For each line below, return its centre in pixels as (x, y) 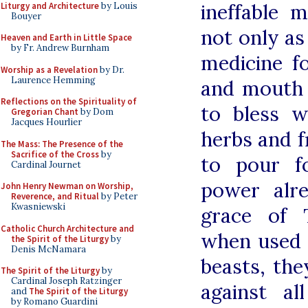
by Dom (96, 112)
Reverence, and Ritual (55, 196)
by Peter (118, 196)
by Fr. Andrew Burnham (60, 48)
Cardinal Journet (46, 164)
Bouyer (26, 16)
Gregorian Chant (45, 112)
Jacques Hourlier (46, 122)
